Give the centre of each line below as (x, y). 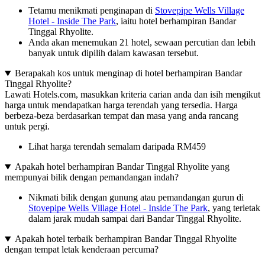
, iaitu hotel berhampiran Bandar (176, 21)
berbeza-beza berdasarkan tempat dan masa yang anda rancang (122, 116)
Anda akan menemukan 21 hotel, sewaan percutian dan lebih (142, 43)
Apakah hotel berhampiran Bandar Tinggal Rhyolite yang (122, 167)
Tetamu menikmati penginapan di (92, 11)
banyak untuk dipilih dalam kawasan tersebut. (114, 53)
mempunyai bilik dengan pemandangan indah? (92, 177)
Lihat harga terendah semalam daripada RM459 (117, 147)
